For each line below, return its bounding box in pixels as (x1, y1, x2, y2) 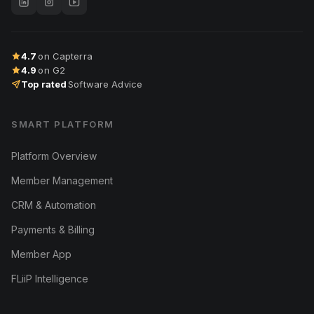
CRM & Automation (11, 199, 96, 212)
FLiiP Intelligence (11, 273, 88, 285)
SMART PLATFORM (11, 118, 114, 130)
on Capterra (38, 50, 93, 62)
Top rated (21, 78, 67, 90)
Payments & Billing (11, 224, 95, 236)
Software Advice (68, 78, 143, 90)
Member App (11, 248, 71, 261)
